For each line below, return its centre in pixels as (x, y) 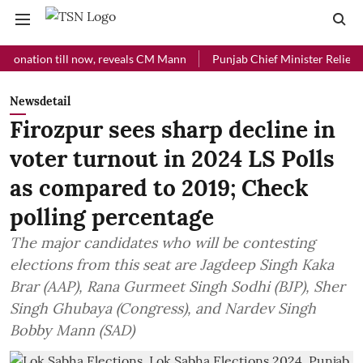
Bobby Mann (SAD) (72, 330)
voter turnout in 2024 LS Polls (172, 159)
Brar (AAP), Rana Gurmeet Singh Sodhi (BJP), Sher (177, 286)
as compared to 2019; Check (159, 188)
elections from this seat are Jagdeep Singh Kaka (172, 265)
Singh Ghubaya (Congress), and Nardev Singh (163, 308)
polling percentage (112, 217)
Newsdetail (40, 101)
